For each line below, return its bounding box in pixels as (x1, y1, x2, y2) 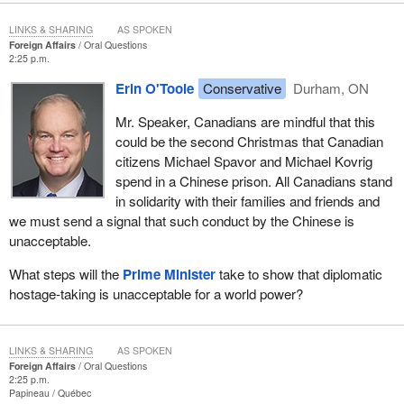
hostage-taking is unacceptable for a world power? (8, 284, 303, 304)
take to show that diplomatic (215, 264, 382, 284)
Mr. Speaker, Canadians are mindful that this (115, 111, 375, 131)
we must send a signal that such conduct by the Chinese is (8, 210, 354, 230)
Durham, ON (289, 78, 370, 97)
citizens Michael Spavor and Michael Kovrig (115, 151, 372, 170)
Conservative (202, 78, 281, 97)
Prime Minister (122, 264, 216, 285)
